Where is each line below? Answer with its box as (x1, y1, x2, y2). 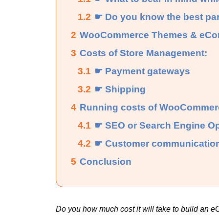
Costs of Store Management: (80, 47, 207, 58)
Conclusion (80, 156, 131, 167)
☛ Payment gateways (94, 66, 190, 76)
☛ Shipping (94, 84, 146, 94)
